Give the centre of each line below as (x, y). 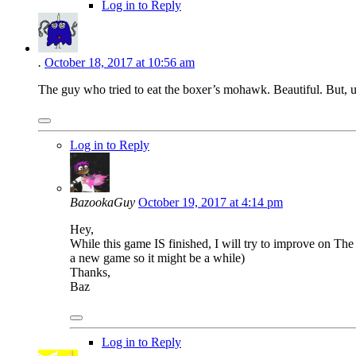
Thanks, (90, 273)
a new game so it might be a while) (157, 258)
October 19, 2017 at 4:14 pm (211, 203)
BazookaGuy (103, 203)
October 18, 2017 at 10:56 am (120, 63)
